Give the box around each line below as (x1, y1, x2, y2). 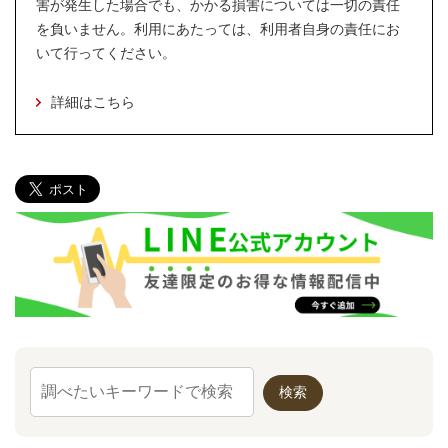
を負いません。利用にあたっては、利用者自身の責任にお (36, 21, 400, 38)
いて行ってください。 (36, 45, 176, 62)
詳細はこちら (51, 94, 135, 111)
